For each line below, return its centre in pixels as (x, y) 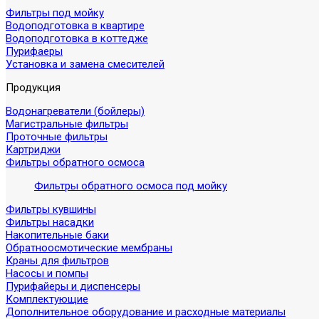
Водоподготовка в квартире (75, 26)
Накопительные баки (57, 235)
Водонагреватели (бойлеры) (75, 111)
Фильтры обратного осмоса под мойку (131, 186)
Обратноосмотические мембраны (89, 248)
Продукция (33, 88)
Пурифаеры (34, 51)
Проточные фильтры (57, 137)
